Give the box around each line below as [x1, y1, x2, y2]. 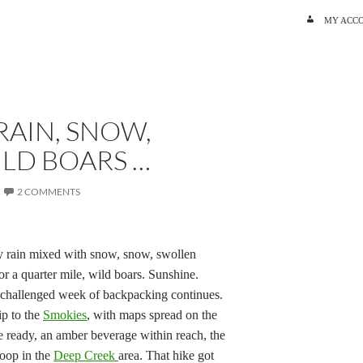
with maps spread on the [93, 308, 217, 322]
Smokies [43, 308, 87, 322]
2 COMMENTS [17, 186, 80, 198]
